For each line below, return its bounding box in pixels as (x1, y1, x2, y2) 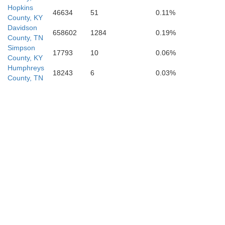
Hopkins (8, 4, 33, 12)
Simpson (8, 44, 35, 52)
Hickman (23, 83, 68, 95)
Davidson (8, 24, 37, 32)
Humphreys (8, 64, 44, 72)
